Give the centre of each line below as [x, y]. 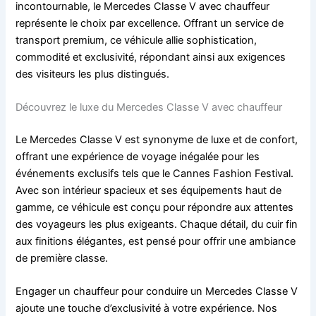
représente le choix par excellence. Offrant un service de [150, 23]
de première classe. [62, 258]
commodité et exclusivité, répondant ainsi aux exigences [151, 57]
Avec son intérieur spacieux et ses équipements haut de [149, 190]
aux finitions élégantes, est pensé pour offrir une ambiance [156, 241]
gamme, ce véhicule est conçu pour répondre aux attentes [155, 207]
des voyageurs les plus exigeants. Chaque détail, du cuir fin [157, 224]
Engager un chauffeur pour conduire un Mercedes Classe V [157, 292]
